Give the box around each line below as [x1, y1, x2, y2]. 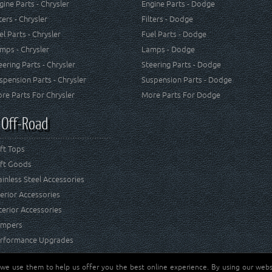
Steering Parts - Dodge [141, 60, 222, 69]
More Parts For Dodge [141, 90, 221, 100]
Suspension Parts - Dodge [141, 75, 233, 84]
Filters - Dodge [141, 15, 194, 24]
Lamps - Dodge [141, 45, 195, 54]
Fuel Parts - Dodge [141, 30, 207, 39]
